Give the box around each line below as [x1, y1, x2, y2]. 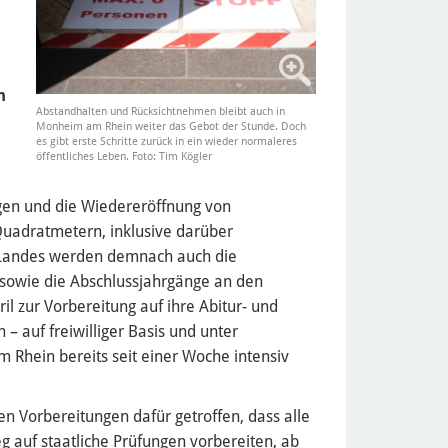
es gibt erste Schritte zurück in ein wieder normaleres [36, 135, 297, 149]
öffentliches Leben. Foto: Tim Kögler [36, 150, 212, 164]
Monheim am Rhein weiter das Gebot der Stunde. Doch [36, 120, 306, 134]
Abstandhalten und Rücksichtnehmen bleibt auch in [36, 105, 285, 119]
